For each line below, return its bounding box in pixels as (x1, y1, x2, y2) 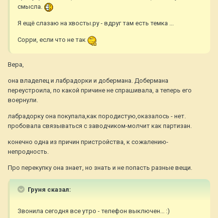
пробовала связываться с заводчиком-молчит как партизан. (8, 122, 192, 129)
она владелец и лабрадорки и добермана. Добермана (8, 76, 168, 84)
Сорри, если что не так (18, 36, 87, 43)
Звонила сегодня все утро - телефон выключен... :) (18, 207, 170, 215)
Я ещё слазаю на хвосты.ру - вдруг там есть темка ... (18, 19, 174, 27)
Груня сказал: (26, 185, 71, 193)
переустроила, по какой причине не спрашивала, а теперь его (8, 86, 192, 94)
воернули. (8, 96, 38, 104)
